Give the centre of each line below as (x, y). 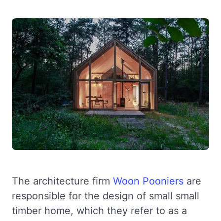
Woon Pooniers (148, 181)
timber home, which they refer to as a (99, 210)
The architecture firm (62, 181)
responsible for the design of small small (106, 196)
